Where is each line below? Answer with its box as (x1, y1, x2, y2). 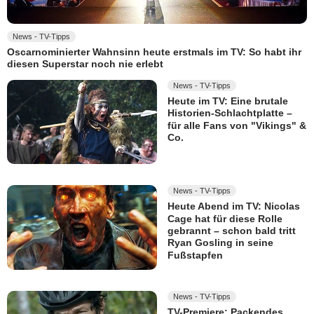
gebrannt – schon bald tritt (168, 225, 296, 237)
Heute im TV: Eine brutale (168, 95, 288, 107)
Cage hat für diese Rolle (168, 213, 282, 225)
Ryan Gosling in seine (168, 237, 273, 249)
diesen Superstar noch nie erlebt (7, 58, 163, 70)
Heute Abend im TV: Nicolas (168, 200, 300, 212)
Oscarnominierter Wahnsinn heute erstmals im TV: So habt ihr (7, 46, 301, 57)
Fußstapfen (168, 249, 223, 261)
